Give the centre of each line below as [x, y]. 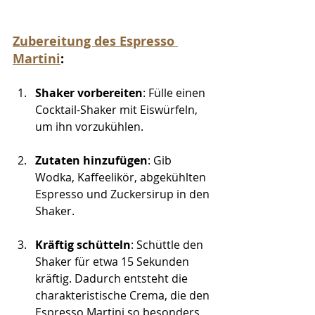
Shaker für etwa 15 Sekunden [114, 261]
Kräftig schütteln [83, 244]
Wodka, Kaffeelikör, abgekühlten [122, 177]
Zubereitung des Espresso [95, 41]
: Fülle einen [175, 92]
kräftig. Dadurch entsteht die [113, 278]
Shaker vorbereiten [89, 92]
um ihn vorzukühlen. [89, 126]
